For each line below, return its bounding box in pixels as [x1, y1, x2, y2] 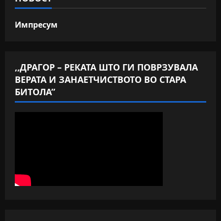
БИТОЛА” [15, 86, 55, 98]
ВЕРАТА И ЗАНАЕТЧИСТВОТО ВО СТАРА [15, 74, 186, 86]
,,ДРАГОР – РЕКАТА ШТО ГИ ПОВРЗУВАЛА [15, 61, 198, 74]
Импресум [15, 19, 58, 31]
